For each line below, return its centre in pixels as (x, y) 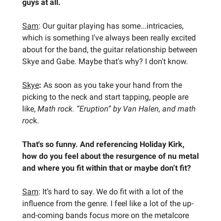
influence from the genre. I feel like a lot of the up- (108, 203)
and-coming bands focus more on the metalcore (106, 215)
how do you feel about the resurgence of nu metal (110, 156)
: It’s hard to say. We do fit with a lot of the (111, 191)
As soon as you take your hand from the (112, 85)
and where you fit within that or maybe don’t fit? (107, 168)
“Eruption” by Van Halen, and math (136, 109)
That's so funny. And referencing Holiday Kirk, (103, 144)
